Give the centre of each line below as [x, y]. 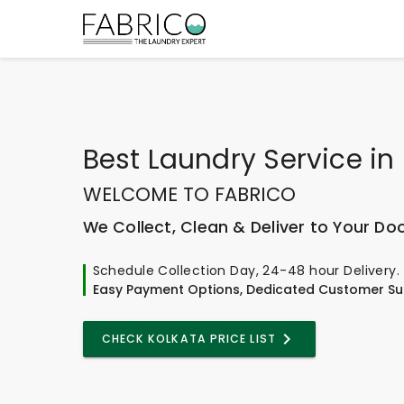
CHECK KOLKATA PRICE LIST [188, 338]
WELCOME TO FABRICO [189, 194]
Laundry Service [255, 159]
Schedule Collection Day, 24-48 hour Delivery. [246, 270]
